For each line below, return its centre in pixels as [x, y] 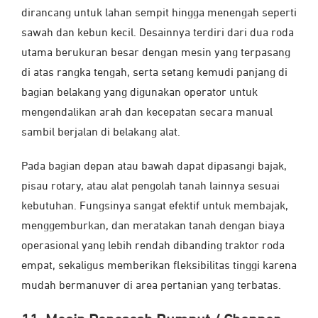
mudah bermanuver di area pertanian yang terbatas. [151, 286]
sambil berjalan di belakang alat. [101, 133]
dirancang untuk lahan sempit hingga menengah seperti [159, 14]
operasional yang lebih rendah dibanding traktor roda [153, 247]
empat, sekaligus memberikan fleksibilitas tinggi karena [159, 267]
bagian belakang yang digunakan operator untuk [139, 93]
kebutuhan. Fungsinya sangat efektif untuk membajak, [155, 207]
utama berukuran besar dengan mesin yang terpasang [156, 54]
